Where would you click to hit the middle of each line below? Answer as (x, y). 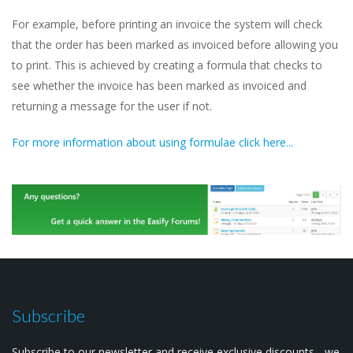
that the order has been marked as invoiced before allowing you (175, 45)
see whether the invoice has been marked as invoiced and (159, 86)
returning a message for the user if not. (112, 106)
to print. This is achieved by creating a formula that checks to (167, 65)
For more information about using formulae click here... (152, 143)
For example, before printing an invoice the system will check (167, 24)
